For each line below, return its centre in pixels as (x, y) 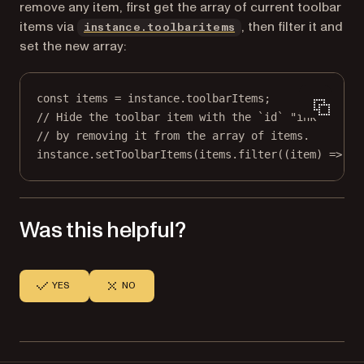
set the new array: (73, 46)
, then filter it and (292, 26)
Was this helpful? (103, 230)
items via (48, 26)
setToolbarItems (144, 154)
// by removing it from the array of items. (173, 135)
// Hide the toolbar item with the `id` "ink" (180, 117)
